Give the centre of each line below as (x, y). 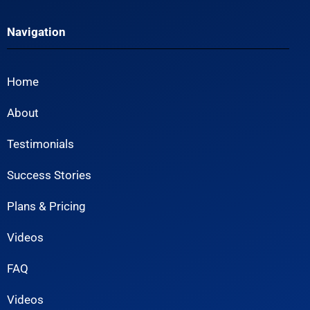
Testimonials (40, 144)
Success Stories (49, 175)
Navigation (36, 32)
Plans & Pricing (46, 206)
